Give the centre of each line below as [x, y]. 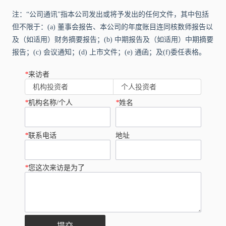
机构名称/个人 [51, 103]
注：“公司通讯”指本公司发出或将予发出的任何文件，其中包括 [111, 14]
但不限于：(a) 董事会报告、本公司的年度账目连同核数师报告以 [113, 27]
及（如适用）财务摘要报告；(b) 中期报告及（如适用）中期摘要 [113, 39]
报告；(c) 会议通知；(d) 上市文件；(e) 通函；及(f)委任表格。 [109, 52]
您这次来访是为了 [57, 168]
